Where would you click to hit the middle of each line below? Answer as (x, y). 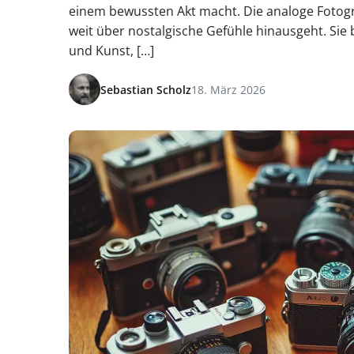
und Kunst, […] (111, 51)
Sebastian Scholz (146, 89)
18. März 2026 (228, 89)
